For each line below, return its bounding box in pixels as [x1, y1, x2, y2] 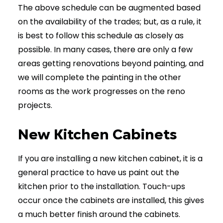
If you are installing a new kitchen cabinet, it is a [18, 153, 203, 164]
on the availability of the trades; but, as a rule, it [18, 16, 202, 27]
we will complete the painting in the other [18, 72, 181, 83]
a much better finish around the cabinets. [18, 209, 180, 220]
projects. [18, 100, 52, 111]
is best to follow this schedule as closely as [18, 30, 184, 41]
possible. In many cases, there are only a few [18, 44, 193, 55]
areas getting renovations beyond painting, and [18, 58, 204, 69]
